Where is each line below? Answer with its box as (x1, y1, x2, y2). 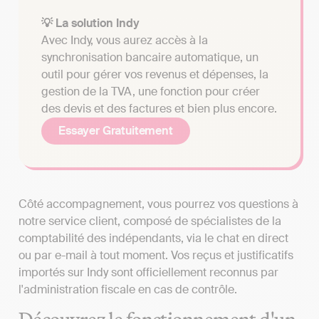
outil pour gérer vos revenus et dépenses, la (41, 66, 268, 82)
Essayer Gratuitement (58, 122, 173, 138)
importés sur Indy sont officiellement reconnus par (19, 264, 278, 280)
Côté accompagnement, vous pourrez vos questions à (19, 196, 298, 211)
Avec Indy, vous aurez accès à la (41, 32, 208, 48)
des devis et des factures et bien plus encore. (41, 100, 277, 116)
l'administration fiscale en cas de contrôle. (19, 281, 237, 297)
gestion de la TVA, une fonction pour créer (41, 83, 260, 99)
